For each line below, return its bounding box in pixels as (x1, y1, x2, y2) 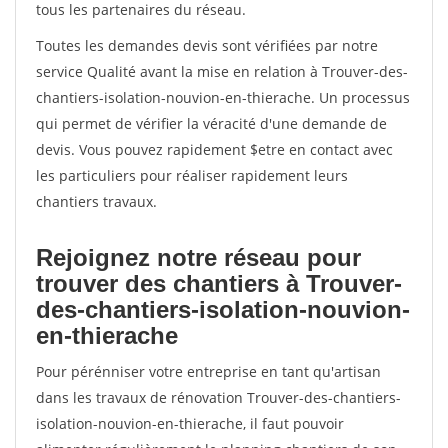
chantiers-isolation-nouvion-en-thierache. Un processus (36, 88, 410, 107)
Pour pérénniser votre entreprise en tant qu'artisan (36, 362, 381, 381)
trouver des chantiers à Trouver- (36, 270, 402, 297)
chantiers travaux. (36, 192, 157, 211)
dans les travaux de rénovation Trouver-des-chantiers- (36, 388, 401, 407)
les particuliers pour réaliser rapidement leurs (36, 166, 348, 185)
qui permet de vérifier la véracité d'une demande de (36, 114, 387, 133)
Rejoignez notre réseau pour (36, 244, 361, 271)
